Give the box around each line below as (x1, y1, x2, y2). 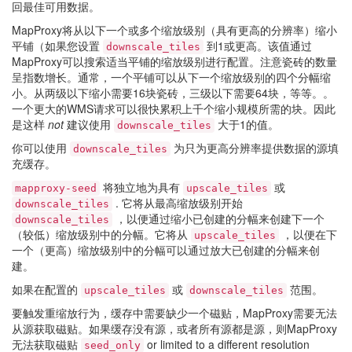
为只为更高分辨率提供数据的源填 (170, 140, 339, 156)
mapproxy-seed (15, 182, 97, 194)
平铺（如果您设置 (12, 38, 103, 53)
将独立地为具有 (100, 179, 183, 195)
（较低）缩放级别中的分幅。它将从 (12, 226, 191, 242)
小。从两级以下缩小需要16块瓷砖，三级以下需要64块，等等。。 (12, 85, 334, 101)
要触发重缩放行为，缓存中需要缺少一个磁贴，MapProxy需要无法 (12, 305, 337, 321)
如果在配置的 (12, 281, 81, 297)
